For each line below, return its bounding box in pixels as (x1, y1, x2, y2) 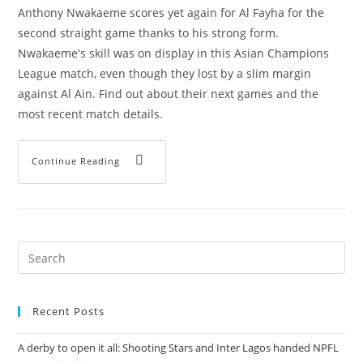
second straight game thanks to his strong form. (18, 25, 280, 41)
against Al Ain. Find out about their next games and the (18, 86, 319, 101)
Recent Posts (32, 304, 105, 318)
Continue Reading (32, 154, 121, 167)
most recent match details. (18, 106, 164, 122)
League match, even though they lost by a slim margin (18, 66, 312, 81)
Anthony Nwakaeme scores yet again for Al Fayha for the (18, 5, 325, 20)
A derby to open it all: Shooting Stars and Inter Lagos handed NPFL (18, 340, 340, 355)
